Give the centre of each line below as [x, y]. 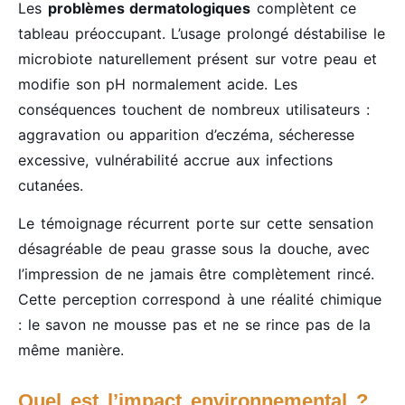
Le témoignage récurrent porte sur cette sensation [196, 224]
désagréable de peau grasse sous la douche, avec [194, 249]
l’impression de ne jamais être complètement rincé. [196, 274]
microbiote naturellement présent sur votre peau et [198, 59]
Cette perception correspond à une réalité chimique [200, 300]
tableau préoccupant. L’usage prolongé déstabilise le [202, 34]
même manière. [71, 350]
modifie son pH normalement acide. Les [158, 85]
